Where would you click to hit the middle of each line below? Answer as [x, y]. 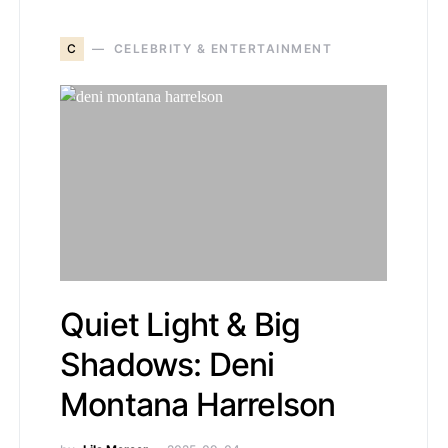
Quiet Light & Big [180, 324]
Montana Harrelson [198, 404]
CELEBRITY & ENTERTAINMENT [222, 48]
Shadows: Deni [167, 364]
